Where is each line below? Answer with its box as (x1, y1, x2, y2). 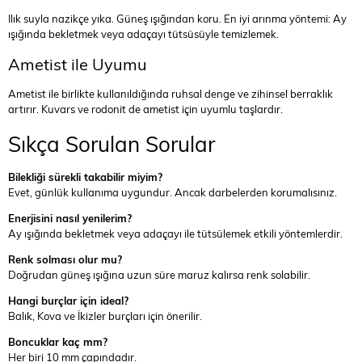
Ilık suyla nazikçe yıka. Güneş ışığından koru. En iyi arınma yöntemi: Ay (8, 11, 347, 26)
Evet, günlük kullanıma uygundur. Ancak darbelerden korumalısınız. (8, 185, 337, 200)
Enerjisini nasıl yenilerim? (8, 211, 132, 225)
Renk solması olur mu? (8, 252, 122, 267)
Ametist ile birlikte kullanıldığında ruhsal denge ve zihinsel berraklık (8, 86, 333, 101)
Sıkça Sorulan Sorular (8, 129, 215, 158)
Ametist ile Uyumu (8, 53, 147, 74)
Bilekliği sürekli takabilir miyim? (8, 170, 162, 184)
